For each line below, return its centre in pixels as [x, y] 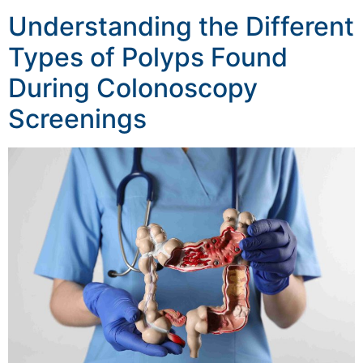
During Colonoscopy [133, 88]
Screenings [77, 119]
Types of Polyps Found [148, 58]
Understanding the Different [181, 27]
